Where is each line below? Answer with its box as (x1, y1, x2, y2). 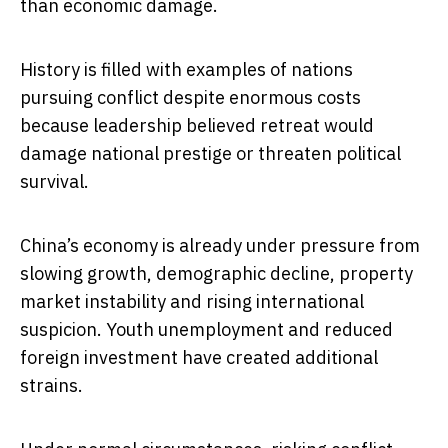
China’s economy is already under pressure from (20, 234, 420, 258)
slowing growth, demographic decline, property (20, 262, 413, 286)
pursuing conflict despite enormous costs (20, 86, 361, 110)
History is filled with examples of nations (20, 58, 353, 82)
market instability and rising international (20, 290, 364, 314)
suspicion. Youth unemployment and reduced (20, 318, 393, 342)
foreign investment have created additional (20, 346, 378, 370)
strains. (20, 374, 83, 398)
